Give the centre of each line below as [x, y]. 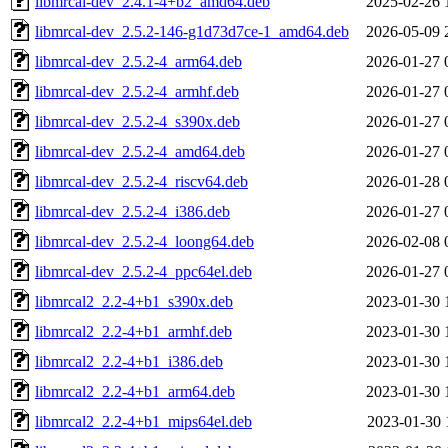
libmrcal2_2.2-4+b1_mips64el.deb [143, 421]
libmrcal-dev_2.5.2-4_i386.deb [132, 211]
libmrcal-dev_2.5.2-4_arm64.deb [138, 61]
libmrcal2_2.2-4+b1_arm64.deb [135, 391]
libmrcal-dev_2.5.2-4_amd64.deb [140, 151]
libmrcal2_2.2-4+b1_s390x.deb [134, 301]
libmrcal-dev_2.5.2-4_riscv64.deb [141, 181]
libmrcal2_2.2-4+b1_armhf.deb [133, 331]
